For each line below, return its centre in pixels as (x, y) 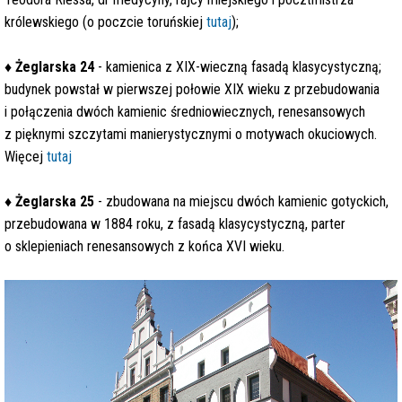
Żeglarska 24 (55, 67)
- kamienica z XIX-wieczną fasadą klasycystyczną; (238, 67)
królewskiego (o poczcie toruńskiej (105, 22)
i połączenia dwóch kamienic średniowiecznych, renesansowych (185, 112)
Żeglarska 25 (55, 201)
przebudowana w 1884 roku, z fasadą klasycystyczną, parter (175, 224)
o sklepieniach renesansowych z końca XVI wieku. (144, 246)
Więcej (26, 157)
